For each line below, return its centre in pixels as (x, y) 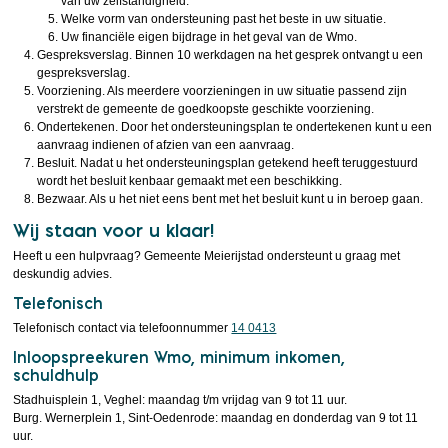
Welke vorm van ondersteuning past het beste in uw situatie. (224, 19)
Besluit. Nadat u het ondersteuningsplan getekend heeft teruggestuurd (228, 163)
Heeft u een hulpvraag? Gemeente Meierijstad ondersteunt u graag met (207, 256)
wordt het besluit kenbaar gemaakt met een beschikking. (190, 181)
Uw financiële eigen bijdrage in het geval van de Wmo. (209, 37)
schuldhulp (56, 375)
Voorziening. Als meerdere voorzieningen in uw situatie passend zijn (222, 91)
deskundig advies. (63, 274)
